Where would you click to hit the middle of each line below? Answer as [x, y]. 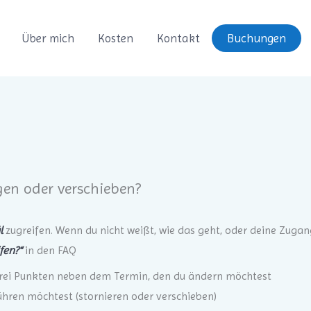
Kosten [115, 38]
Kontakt [178, 38]
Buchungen [256, 38]
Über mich [48, 38]
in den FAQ [49, 251]
